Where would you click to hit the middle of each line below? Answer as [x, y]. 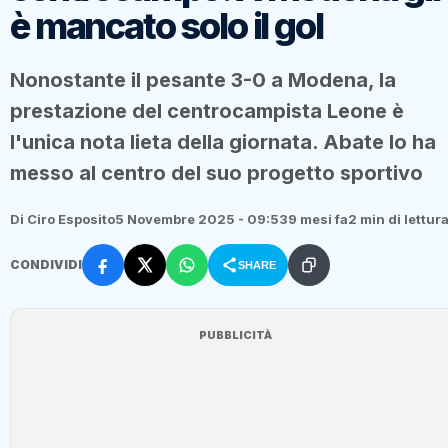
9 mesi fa [318, 218]
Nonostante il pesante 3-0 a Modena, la [203, 79]
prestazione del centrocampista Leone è [207, 110]
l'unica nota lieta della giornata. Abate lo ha [223, 141]
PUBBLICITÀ [235, 334]
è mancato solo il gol [166, 25]
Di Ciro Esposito [62, 218]
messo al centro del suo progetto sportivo [216, 172]
